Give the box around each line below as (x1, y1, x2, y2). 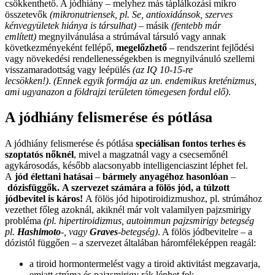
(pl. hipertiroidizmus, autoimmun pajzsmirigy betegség (44, 215, 254, 227)
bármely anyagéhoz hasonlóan (103, 171, 228, 182)
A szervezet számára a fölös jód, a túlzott (62, 182, 230, 193)
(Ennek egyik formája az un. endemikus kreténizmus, (53, 75, 257, 86)
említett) (5, 31, 36, 42)
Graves (90, 227, 118, 238)
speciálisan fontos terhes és (136, 138, 246, 149)
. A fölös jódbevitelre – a (158, 227, 252, 238)
